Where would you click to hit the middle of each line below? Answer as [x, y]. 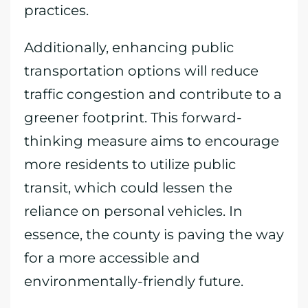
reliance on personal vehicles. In [133, 211]
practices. [56, 10]
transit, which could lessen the [128, 188]
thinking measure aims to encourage [152, 141]
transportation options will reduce [141, 71]
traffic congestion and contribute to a [153, 94]
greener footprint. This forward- [133, 118]
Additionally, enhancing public [129, 47]
